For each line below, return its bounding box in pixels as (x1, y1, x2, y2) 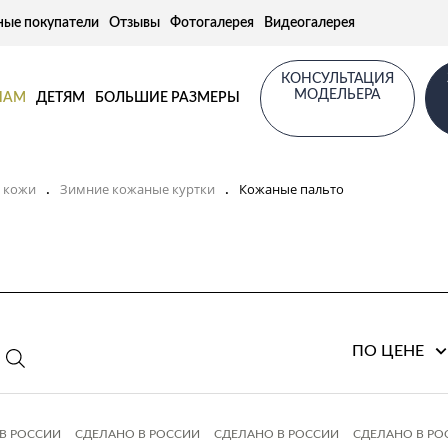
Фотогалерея (170, 16, 254, 30)
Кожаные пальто (239, 179, 344, 198)
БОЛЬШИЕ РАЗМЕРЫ (94, 91, 240, 105)
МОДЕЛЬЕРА (294, 87, 380, 102)
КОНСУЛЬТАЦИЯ (280, 71, 394, 86)
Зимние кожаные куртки (60, 179, 215, 198)
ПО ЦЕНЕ (351, 343, 424, 359)
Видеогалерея (264, 16, 355, 30)
